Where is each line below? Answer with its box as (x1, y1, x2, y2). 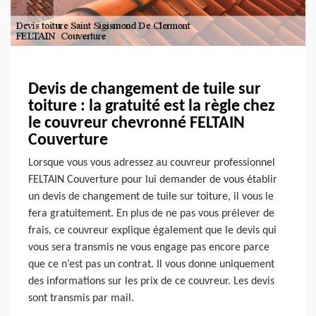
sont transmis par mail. (28, 293, 134, 305)
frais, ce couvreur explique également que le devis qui (28, 225, 276, 237)
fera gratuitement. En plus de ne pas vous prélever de (28, 208, 274, 220)
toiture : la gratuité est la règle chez (28, 98, 275, 116)
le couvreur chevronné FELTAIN (28, 115, 245, 133)
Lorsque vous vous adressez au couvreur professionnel (28, 157, 275, 169)
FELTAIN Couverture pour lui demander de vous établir (28, 174, 277, 186)
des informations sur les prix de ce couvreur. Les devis (28, 276, 274, 288)
